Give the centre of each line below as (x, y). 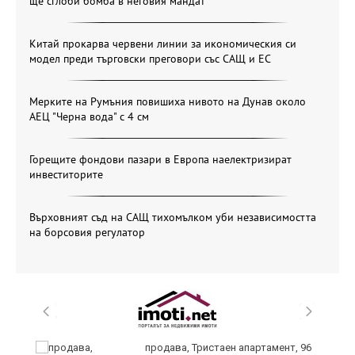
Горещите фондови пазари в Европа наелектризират (160, 160)
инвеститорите (66, 175)
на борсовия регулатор (87, 233)
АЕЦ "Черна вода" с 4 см (89, 117)
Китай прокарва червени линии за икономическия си (163, 44)
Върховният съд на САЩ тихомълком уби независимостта (173, 218)
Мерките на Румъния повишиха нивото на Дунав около (168, 102)
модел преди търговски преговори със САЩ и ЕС (150, 59)
